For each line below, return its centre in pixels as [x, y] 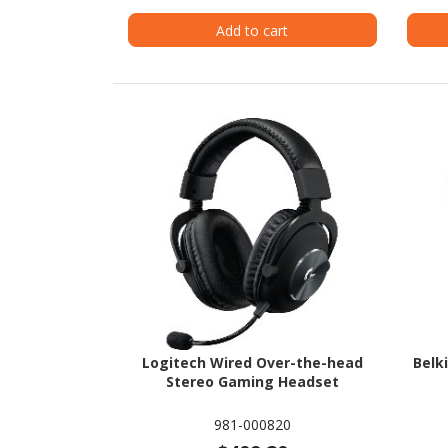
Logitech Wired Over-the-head [252, 363]
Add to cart [252, 30]
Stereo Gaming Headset [252, 382]
